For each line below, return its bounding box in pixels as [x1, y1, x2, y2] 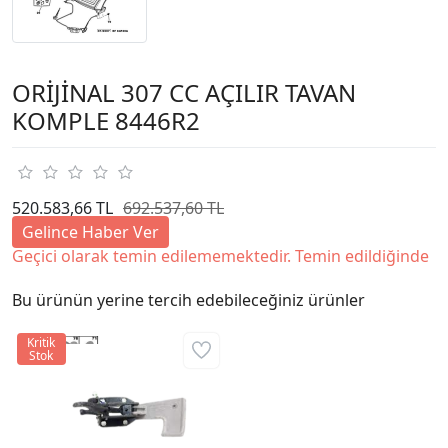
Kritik [27, 333, 56, 351]
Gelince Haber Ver [22, 220, 159, 243]
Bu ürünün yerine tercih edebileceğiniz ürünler [12, 288, 365, 311]
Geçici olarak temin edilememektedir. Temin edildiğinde [12, 244, 429, 267]
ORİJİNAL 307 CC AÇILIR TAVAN [12, 75, 356, 109]
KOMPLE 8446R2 [12, 103, 200, 137]
